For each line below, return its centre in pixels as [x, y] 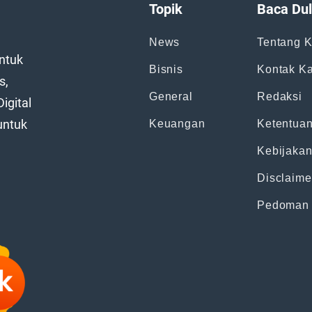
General [171, 97]
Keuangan [177, 124]
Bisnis [166, 70]
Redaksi [280, 97]
